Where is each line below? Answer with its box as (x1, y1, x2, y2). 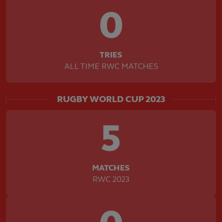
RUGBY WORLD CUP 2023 (57, 94, 165, 105)
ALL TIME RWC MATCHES (64, 61, 158, 71)
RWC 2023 (93, 174, 129, 184)
